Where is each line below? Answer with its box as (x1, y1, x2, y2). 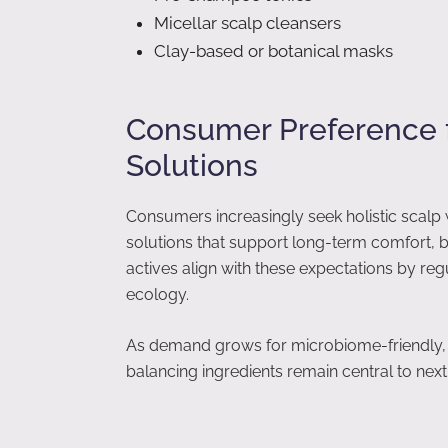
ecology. (126, 285, 189, 305)
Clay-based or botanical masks (154, 41, 393, 62)
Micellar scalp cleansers (154, 13, 341, 34)
